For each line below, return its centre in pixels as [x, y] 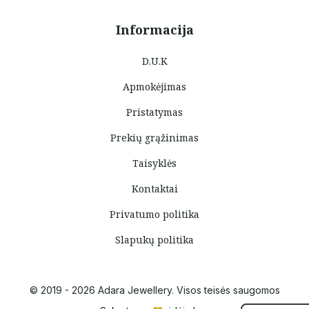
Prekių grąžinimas [154, 138]
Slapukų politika [154, 240]
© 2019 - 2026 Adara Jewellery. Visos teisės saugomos [154, 290]
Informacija [154, 30]
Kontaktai [154, 189]
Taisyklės [154, 163]
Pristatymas [154, 112]
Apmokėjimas [154, 87]
